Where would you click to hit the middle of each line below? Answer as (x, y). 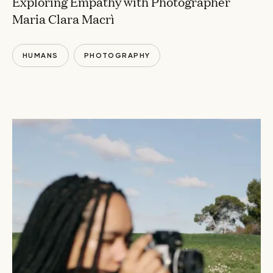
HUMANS (41, 56)
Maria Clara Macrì (63, 19)
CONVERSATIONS (59, 84)
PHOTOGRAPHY (117, 56)
